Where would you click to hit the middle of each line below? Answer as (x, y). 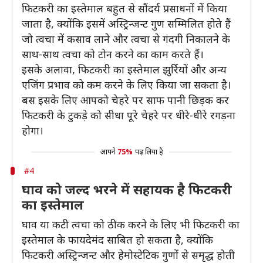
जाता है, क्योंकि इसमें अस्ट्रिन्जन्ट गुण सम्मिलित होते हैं (126, 23)
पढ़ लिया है (149, 152)
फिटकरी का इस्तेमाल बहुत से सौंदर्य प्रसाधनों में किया (124, 8)
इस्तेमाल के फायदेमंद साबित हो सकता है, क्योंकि (117, 240)
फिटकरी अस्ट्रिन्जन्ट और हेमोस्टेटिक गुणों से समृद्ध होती (128, 255)
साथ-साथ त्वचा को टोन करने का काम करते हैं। (113, 54)
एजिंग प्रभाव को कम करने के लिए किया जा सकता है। (127, 85)
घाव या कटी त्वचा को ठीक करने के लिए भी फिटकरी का (131, 224)
